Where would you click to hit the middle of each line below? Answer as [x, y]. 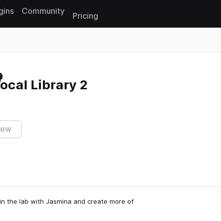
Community [43, 11]
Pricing [85, 16]
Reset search [23, 75]
